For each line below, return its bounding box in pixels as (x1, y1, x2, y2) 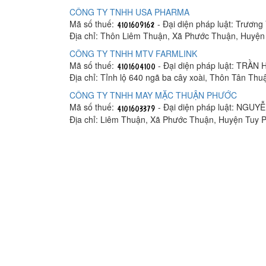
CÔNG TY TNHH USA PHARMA (69, 5, 189, 18)
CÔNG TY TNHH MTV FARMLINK (69, 47, 197, 60)
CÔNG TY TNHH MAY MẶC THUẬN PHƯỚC (69, 89, 237, 102)
